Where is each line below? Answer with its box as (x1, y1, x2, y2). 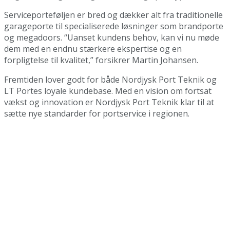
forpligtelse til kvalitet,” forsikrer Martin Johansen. (4, 54, 198, 66)
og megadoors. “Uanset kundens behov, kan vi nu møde (4, 31, 219, 43)
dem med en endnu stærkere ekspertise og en (4, 43, 182, 54)
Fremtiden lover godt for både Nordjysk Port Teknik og (4, 73, 217, 85)
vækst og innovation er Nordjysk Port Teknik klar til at (4, 96, 214, 108)
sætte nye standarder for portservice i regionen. (4, 107, 189, 119)
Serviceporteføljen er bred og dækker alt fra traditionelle (4, 9, 223, 21)
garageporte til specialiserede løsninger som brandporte (4, 20, 223, 32)
